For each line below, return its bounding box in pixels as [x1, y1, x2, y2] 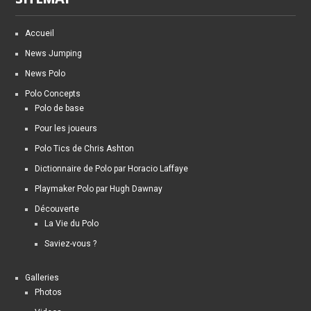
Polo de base [35, 103, 85, 114]
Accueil [25, 28, 55, 39]
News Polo [25, 69, 66, 79]
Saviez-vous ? [44, 239, 97, 249]
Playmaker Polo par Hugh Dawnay [35, 184, 163, 194]
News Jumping [25, 49, 83, 59]
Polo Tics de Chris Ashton [35, 144, 135, 154]
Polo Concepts [25, 89, 81, 99]
